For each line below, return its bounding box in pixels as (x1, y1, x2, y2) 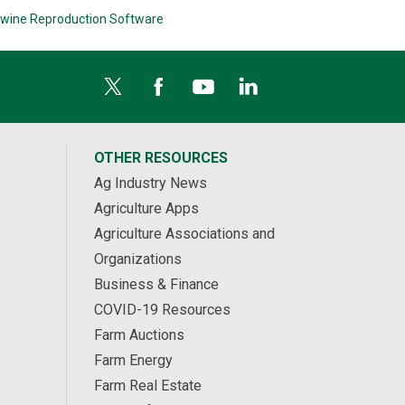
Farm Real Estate (93, 377, 202, 395)
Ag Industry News (93, 174, 207, 193)
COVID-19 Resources (93, 301, 231, 319)
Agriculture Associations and (93, 225, 275, 243)
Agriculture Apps (93, 200, 199, 218)
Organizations (93, 250, 182, 268)
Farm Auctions (93, 326, 184, 344)
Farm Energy (93, 352, 173, 370)
